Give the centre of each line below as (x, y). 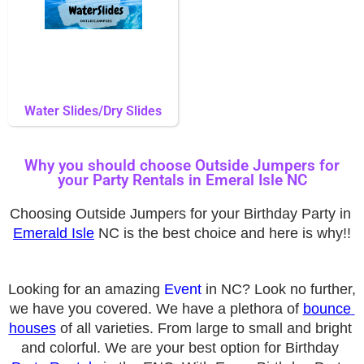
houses (32, 329)
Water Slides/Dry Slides (93, 110)
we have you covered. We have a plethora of (156, 309)
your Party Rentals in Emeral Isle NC (182, 180)
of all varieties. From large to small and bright (204, 329)
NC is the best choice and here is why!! (223, 233)
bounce (327, 309)
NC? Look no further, (288, 290)
